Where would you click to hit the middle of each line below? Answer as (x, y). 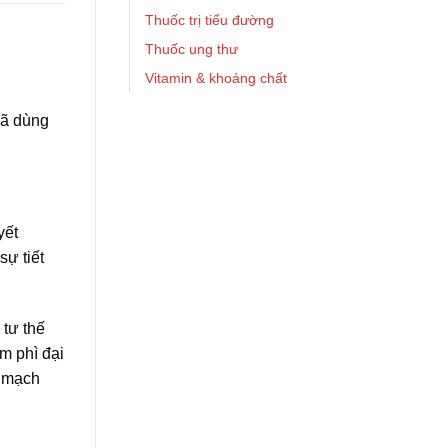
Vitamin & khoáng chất (216, 78)
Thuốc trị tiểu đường (209, 20)
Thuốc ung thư (191, 49)
